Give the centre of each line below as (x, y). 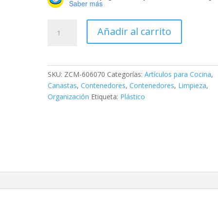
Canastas (63, 85)
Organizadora (69, 36)
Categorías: (126, 74)
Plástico (133, 96)
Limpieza (192, 85)
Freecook (62, 47)
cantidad (61, 69)
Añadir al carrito (135, 31)
